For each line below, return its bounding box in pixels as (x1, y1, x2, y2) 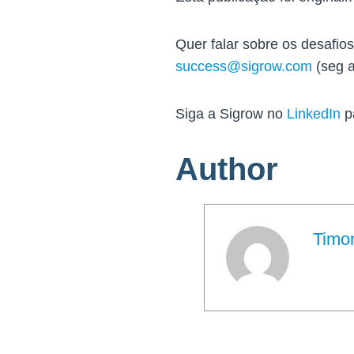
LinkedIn (287, 105, 341, 122)
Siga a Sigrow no (175, 105, 287, 122)
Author (175, 151, 278, 186)
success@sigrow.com (175, 58, 312, 74)
